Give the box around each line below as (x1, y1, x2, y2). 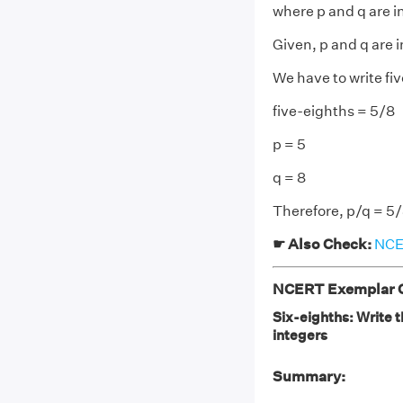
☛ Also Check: (272, 236, 374, 253)
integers (272, 327, 327, 344)
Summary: (272, 368, 345, 385)
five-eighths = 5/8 (272, 103, 395, 120)
